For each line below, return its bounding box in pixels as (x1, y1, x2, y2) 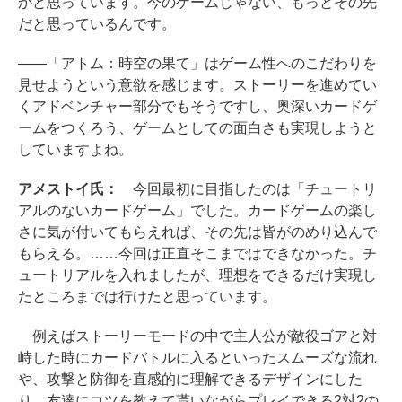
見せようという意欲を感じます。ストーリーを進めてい (18, 77, 377, 92)
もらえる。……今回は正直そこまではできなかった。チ (18, 246, 377, 261)
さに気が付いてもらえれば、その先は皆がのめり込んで (18, 224, 377, 240)
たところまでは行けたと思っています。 (18, 289, 276, 304)
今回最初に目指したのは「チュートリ (118, 181, 377, 197)
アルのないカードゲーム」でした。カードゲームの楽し (18, 203, 377, 218)
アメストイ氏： (18, 181, 118, 197)
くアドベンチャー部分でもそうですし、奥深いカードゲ (18, 99, 377, 114)
